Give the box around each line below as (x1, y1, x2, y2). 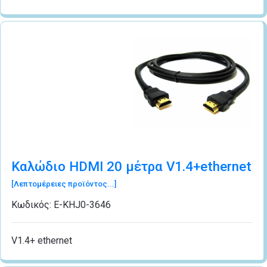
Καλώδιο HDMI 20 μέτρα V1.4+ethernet (11, 158, 252, 174)
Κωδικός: (11, 198, 54, 210)
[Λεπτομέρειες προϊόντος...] (11, 179, 116, 188)
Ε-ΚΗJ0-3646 (54, 198, 111, 210)
